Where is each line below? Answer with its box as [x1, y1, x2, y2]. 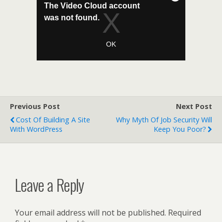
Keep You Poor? [154, 124, 206, 134]
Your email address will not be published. [15, 207, 166, 219]
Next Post [176, 102, 212, 111]
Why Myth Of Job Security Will [116, 115, 212, 124]
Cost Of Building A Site [16, 115, 90, 124]
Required [168, 207, 201, 219]
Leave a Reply [15, 172, 84, 196]
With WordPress [10, 124, 62, 134]
